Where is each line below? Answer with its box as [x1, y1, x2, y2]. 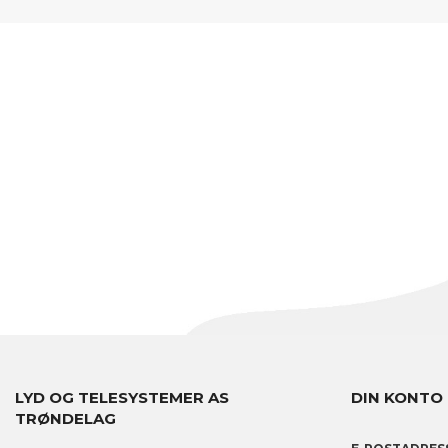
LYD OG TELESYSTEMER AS [15, 387, 229, 407]
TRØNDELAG [15, 408, 116, 428]
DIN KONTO [351, 387, 443, 407]
